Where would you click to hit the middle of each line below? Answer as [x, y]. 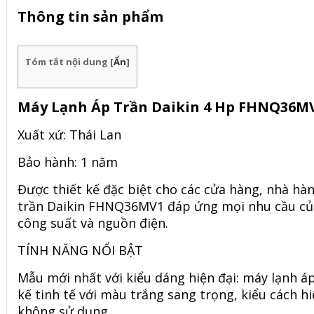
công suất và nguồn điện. [93, 223]
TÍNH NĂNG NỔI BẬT [80, 250]
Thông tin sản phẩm [90, 16]
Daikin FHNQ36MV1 [105, 206]
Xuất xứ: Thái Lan [69, 135]
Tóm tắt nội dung [68, 62]
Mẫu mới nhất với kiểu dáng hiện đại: [130, 278]
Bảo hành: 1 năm [68, 162]
